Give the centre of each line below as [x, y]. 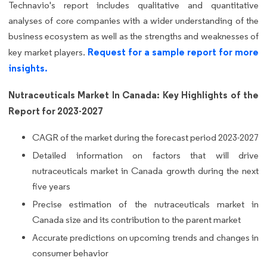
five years [51, 186]
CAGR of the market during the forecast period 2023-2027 [145, 137]
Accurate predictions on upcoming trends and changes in [145, 237]
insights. [28, 68]
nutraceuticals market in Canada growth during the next [145, 170]
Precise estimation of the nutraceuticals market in [145, 204]
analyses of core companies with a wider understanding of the [133, 20]
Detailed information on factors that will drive [145, 155]
